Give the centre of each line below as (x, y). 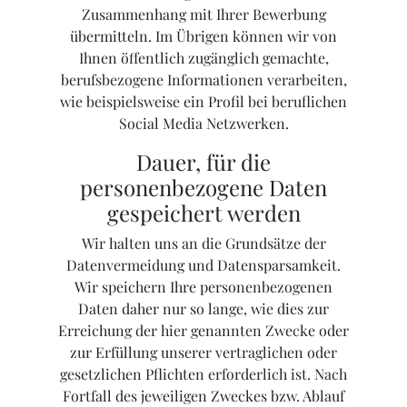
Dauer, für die (203, 162)
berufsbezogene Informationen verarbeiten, (203, 80)
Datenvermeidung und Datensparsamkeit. (203, 265)
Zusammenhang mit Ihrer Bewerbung (203, 15)
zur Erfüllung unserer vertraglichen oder (203, 352)
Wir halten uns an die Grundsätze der (203, 243)
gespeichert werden (203, 213)
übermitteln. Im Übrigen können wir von (203, 36)
